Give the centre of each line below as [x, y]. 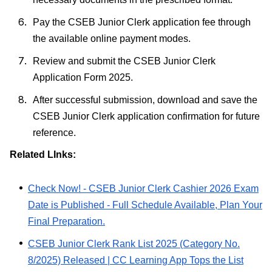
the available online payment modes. [112, 38]
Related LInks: [43, 154]
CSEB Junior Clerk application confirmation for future [146, 116]
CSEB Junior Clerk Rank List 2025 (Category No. [134, 243]
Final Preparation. [66, 221]
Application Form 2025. [83, 77]
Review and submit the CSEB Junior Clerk [124, 61]
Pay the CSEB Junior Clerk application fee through [142, 22]
